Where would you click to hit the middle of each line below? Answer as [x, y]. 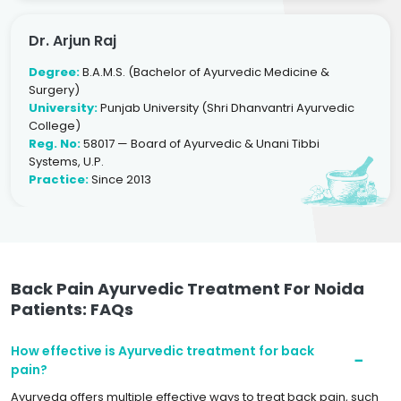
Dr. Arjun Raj [73, 41]
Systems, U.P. [66, 162]
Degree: [54, 72]
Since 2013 [120, 179]
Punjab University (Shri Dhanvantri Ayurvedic [226, 108]
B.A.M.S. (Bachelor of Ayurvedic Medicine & [205, 72]
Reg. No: [55, 144]
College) [55, 126]
